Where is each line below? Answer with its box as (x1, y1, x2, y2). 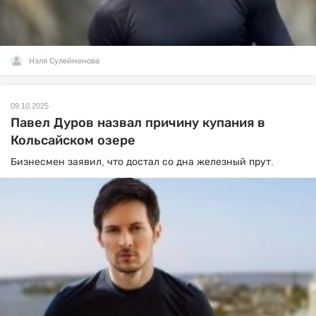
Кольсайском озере (11, 133, 135, 148)
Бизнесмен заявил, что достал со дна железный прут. (11, 156, 274, 168)
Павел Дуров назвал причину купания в (11, 116, 265, 130)
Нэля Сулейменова (29, 56, 99, 66)
